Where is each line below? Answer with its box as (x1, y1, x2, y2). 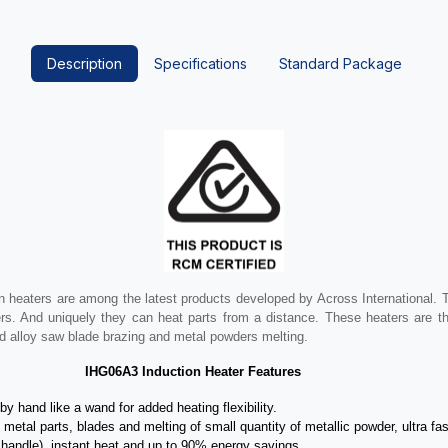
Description (46, 55, 122, 73)
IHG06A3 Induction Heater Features (85, 364, 301, 380)
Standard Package (278, 55, 402, 73)
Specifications (153, 55, 247, 73)
